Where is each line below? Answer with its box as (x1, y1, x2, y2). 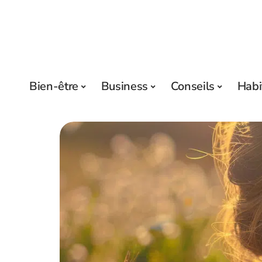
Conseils (170, 78, 215, 94)
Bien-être (29, 78, 79, 94)
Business (101, 78, 148, 94)
